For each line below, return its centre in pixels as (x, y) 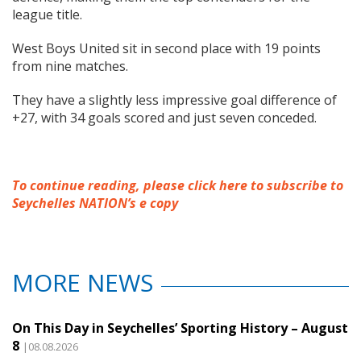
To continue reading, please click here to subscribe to (178, 185)
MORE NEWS (83, 282)
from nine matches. (70, 66)
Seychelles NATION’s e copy (95, 203)
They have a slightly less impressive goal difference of (174, 100)
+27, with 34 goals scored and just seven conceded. (164, 117)
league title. (47, 14)
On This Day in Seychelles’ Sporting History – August (180, 328)
